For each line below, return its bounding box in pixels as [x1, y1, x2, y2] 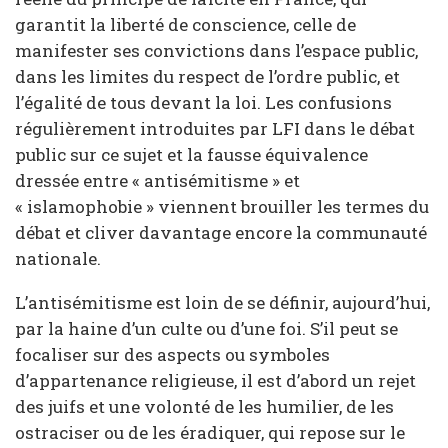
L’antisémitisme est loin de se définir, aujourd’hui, [15, 290, 430, 314]
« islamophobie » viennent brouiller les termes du [15, 195, 429, 219]
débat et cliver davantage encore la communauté [15, 221, 427, 245]
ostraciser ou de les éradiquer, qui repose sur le [15, 420, 405, 444]
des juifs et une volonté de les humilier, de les [15, 394, 394, 418]
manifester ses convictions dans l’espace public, [15, 39, 418, 63]
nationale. [15, 247, 101, 271]
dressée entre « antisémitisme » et [15, 169, 300, 193]
